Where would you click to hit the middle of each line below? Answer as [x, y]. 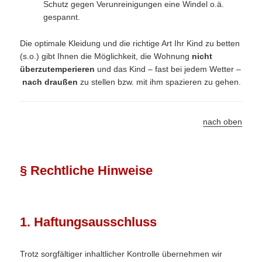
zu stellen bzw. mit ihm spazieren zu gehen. [161, 82]
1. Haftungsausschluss [89, 222]
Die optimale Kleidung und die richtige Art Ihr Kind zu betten [130, 43]
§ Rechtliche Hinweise [87, 171]
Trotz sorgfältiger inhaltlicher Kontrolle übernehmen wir [121, 254]
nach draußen [51, 82]
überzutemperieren [59, 69]
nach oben [222, 121]
